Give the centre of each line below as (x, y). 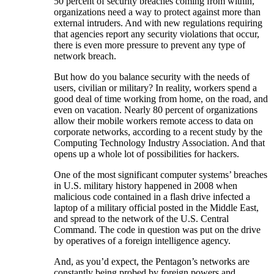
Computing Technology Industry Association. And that (159, 143)
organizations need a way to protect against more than (157, 12)
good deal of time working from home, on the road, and (161, 99)
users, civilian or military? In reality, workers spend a (155, 88)
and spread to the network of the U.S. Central (141, 219)
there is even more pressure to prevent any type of (150, 45)
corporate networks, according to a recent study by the (158, 132)
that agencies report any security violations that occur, (157, 34)
